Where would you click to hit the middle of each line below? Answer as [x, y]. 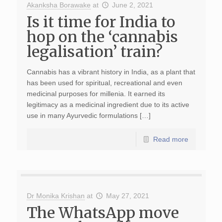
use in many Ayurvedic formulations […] [88, 115]
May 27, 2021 [128, 196]
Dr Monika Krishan [55, 196]
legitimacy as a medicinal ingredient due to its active [108, 105]
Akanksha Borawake [58, 5]
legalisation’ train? [94, 52]
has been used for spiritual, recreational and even [104, 83]
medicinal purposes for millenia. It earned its [96, 94]
